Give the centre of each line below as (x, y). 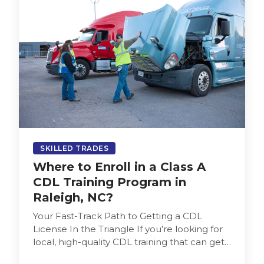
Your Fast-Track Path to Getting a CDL (118, 216)
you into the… (63, 255)
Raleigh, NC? (73, 197)
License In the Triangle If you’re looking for (128, 229)
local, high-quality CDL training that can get (129, 242)
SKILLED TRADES (74, 148)
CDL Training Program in (110, 182)
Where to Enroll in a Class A (119, 166)
